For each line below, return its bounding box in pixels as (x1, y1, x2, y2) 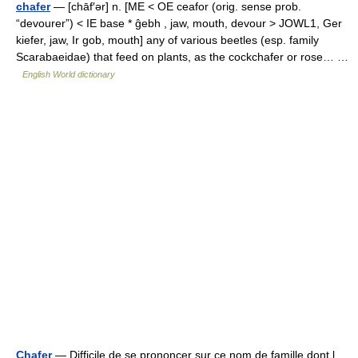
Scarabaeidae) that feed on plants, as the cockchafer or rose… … (16, 50, 348, 63)
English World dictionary (22, 70, 115, 79)
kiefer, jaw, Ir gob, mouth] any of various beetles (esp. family (16, 34, 319, 46)
